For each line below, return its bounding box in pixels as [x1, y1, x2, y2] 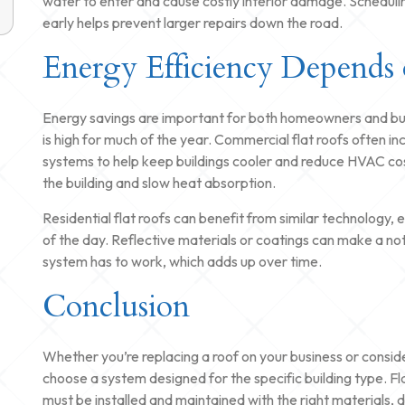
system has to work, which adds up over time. [42, 252, 322, 270]
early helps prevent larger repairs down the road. [42, 14, 343, 32]
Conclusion [42, 286, 190, 327]
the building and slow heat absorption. [42, 174, 276, 192]
